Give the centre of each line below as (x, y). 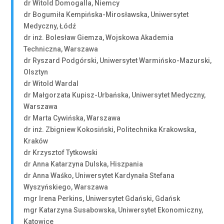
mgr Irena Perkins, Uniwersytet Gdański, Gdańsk (102, 198)
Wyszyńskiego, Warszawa (66, 187)
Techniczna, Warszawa (61, 49)
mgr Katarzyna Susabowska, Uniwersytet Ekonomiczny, (113, 210)
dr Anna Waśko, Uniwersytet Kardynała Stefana (99, 175)
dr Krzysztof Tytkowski (61, 152)
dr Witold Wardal (51, 83)
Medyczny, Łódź (50, 26)
